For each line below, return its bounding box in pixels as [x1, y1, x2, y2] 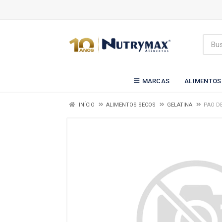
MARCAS [142, 77, 170, 85]
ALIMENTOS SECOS [106, 102, 156, 108]
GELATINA [167, 102, 192, 108]
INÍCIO [77, 102, 95, 108]
